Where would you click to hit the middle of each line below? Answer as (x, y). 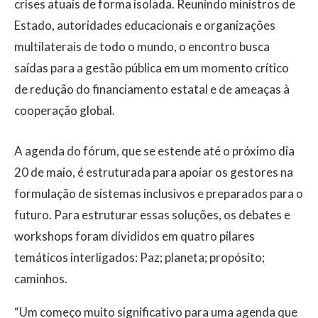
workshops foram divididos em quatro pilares (135, 236)
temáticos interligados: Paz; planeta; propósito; (139, 257)
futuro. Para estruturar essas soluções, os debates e (152, 214)
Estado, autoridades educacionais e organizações (145, 25)
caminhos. (41, 278)
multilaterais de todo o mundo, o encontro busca (142, 46)
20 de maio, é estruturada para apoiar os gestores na (154, 172)
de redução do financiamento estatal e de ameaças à (152, 89)
